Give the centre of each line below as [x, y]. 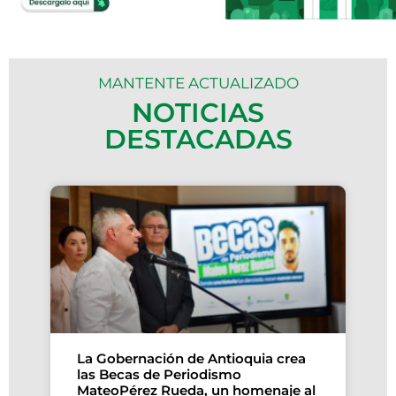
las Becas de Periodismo [160, 374]
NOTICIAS [198, 113]
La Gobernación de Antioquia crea [192, 358]
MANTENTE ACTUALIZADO [198, 83]
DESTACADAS [198, 139]
